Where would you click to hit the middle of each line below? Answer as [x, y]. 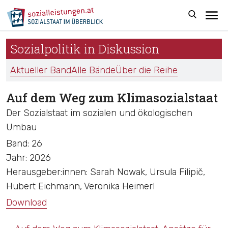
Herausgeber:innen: [48, 172]
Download [26, 203]
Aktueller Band [41, 70]
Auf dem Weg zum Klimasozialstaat [112, 98]
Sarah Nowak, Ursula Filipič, [148, 172]
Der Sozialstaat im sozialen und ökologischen [99, 113]
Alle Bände [93, 70]
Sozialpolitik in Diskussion [85, 49]
